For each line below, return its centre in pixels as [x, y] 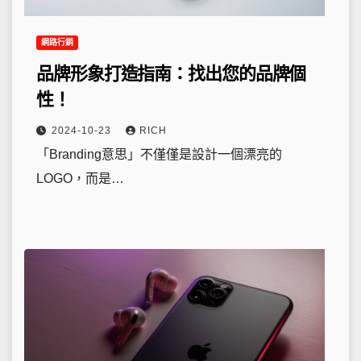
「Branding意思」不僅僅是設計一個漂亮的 [159, 154]
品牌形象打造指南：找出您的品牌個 [171, 74]
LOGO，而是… [80, 178]
